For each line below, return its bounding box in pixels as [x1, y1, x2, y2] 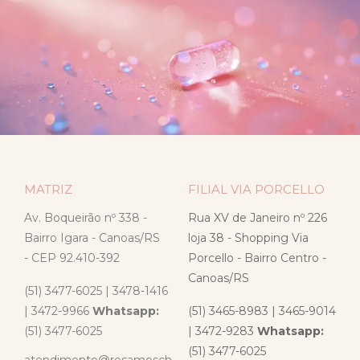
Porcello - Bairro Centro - [188, 251, 326, 266]
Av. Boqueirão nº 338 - [24, 211, 147, 226]
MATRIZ [24, 182, 72, 198]
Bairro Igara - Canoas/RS [24, 231, 160, 246]
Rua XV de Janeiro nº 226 [188, 211, 327, 226]
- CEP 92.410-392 [24, 251, 120, 266]
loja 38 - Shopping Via [188, 231, 309, 246]
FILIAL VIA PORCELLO [188, 182, 325, 198]
